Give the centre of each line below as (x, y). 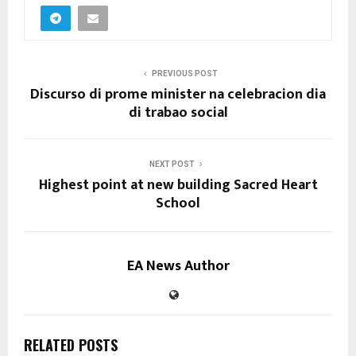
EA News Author (178, 267)
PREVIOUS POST (184, 74)
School (178, 204)
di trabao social (178, 113)
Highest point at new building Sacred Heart (178, 186)
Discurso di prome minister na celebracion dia (178, 95)
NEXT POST (172, 164)
